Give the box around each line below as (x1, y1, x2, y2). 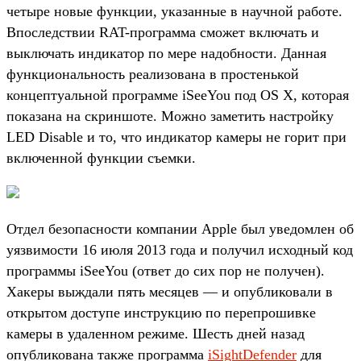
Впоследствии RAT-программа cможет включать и (6, 23, 319, 40)
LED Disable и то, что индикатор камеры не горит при (6, 128, 346, 145)
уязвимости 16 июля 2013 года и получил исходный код (6, 241, 353, 258)
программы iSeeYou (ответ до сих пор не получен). (6, 262, 325, 279)
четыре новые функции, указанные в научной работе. (6, 2, 342, 19)
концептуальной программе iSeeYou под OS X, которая (6, 86, 349, 103)
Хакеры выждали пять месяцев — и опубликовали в (6, 283, 333, 300)
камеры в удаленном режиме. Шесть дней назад (6, 325, 305, 342)
